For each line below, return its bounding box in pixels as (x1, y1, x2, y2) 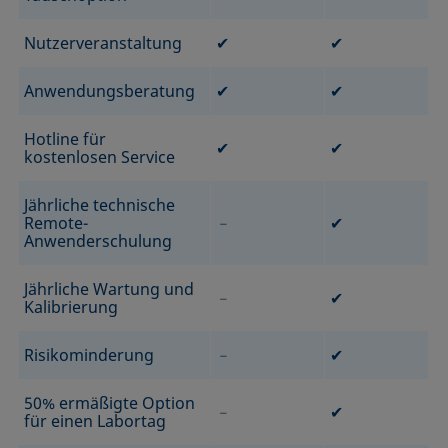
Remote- (24, 211, 89, 234)
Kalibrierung (24, 295, 119, 318)
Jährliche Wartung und (24, 277, 195, 300)
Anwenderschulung (24, 229, 173, 252)
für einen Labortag (24, 409, 167, 432)
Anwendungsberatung (24, 79, 196, 102)
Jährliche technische (24, 193, 176, 216)
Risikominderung (24, 343, 155, 366)
